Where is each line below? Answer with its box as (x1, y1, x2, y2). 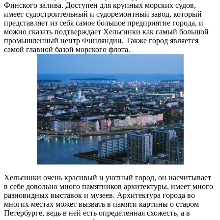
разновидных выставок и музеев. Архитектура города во (4, 191, 195, 200)
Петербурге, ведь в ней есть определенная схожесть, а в (4, 209, 190, 218)
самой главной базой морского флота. (4, 45, 130, 54)
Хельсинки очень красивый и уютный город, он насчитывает (4, 173, 211, 182)
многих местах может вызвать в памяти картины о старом (4, 200, 199, 209)
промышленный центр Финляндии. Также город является (4, 36, 198, 45)
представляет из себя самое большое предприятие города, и (4, 19, 203, 27)
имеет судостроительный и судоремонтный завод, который (4, 10, 202, 19)
